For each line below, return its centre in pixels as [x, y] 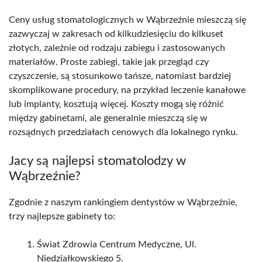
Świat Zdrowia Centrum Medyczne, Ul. [117, 245]
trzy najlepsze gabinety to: [62, 217]
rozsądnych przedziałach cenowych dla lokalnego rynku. [123, 132]
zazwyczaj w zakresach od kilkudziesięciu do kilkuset [116, 34]
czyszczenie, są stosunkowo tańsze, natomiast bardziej [120, 76]
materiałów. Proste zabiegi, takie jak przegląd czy [109, 62]
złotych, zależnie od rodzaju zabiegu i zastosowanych [117, 48]
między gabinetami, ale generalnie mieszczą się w [108, 118]
